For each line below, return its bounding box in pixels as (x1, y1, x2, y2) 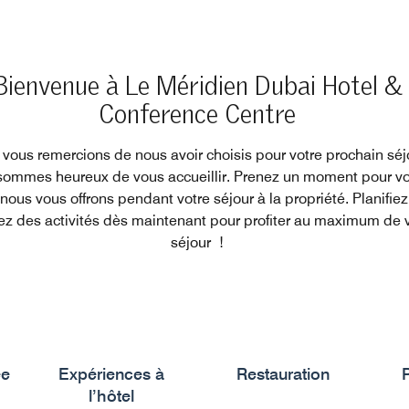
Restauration (236, 364, 330, 383)
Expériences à (58, 364, 165, 383)
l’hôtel (89, 386, 135, 405)
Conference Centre (99, 102, 296, 129)
